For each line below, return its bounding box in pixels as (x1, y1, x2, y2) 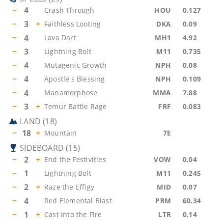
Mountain (44, 128, 77, 137)
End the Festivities (44, 155, 106, 164)
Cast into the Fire (44, 210, 102, 219)
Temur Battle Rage (44, 102, 107, 111)
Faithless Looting (44, 19, 101, 28)
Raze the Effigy (44, 182, 94, 192)
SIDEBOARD (20, 142, 64, 153)
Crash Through (44, 5, 95, 15)
